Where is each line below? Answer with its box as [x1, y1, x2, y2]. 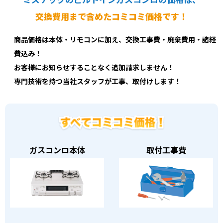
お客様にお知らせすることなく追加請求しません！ [14, 63, 174, 72]
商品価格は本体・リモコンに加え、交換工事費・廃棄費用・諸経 [14, 35, 216, 44]
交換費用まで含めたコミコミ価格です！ [35, 12, 188, 22]
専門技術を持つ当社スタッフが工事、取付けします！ [14, 77, 181, 86]
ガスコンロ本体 [29, 145, 85, 155]
